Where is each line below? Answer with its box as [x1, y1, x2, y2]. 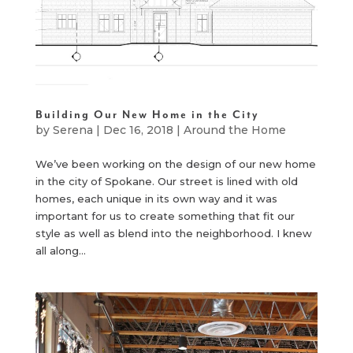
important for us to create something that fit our [35, 209, 295, 222]
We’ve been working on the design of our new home [35, 157, 316, 170]
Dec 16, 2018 [102, 122, 173, 137]
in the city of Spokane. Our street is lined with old [35, 174, 298, 188]
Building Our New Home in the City [35, 107, 259, 121]
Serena [52, 122, 93, 137]
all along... [35, 243, 86, 257]
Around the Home [183, 122, 286, 137]
